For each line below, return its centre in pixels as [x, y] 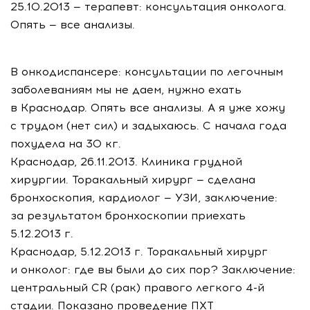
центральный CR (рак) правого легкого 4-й [137, 288]
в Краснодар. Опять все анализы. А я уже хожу [148, 108]
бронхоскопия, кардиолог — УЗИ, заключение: [144, 198]
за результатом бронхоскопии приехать [128, 216]
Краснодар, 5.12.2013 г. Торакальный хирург [139, 252]
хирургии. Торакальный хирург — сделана [133, 180]
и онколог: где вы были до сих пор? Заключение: [153, 270]
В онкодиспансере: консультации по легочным [147, 72]
